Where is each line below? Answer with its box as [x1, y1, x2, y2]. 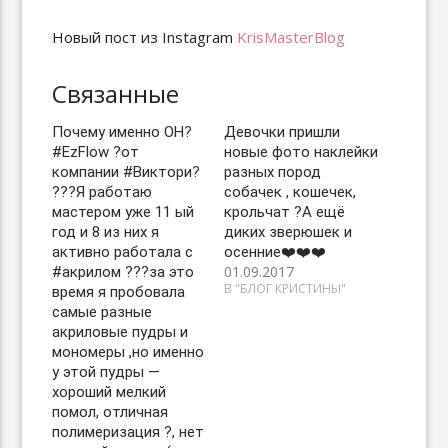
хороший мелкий [52, 383, 167, 401]
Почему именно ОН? [52, 123, 193, 141]
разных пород [224, 163, 321, 181]
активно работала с [52, 243, 194, 261]
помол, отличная [52, 403, 169, 421]
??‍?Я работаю [52, 183, 153, 201]
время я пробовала [52, 283, 186, 301]
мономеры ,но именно [52, 343, 205, 361]
